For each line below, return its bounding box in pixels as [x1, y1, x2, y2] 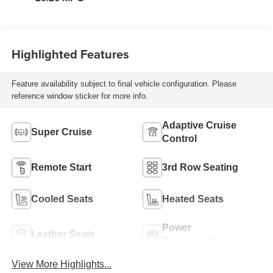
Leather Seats [30, 229, 95, 240]
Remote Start [30, 162, 91, 173]
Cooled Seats [30, 194, 93, 205]
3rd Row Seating [162, 162, 238, 173]
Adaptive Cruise [162, 120, 236, 131]
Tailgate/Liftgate [162, 236, 235, 247]
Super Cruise [30, 127, 92, 138]
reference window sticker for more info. [11, 91, 148, 101]
